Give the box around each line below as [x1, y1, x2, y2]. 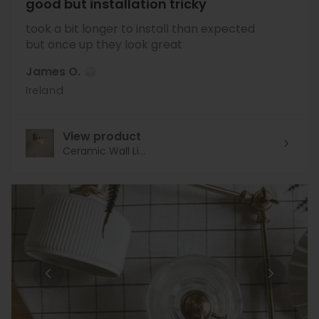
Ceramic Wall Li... [63, 143, 145, 158]
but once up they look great [26, 36, 182, 53]
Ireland [26, 83, 64, 98]
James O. [26, 63, 80, 80]
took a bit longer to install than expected [26, 20, 255, 37]
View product [63, 127, 141, 145]
